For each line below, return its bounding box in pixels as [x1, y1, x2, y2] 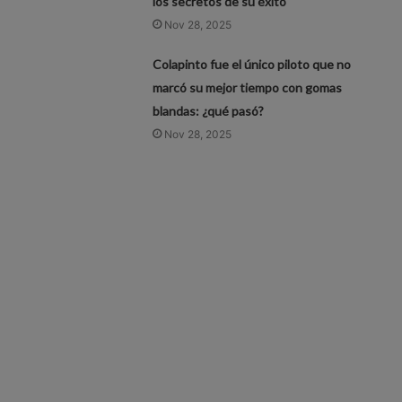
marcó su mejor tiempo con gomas [153, 79, 343, 95]
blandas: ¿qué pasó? [153, 102, 265, 118]
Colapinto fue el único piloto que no [153, 56, 352, 72]
